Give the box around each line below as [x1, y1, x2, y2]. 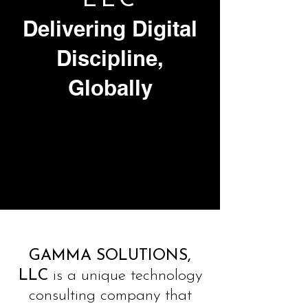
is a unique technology [47, 268, 202, 284]
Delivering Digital [23, 16, 197, 41]
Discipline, [56, 45, 164, 71]
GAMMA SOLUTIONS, [29, 248, 191, 264]
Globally [67, 75, 153, 100]
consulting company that [28, 288, 192, 304]
